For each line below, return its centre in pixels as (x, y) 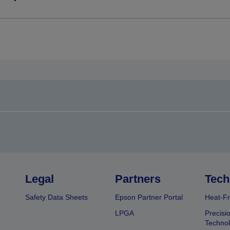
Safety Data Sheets (57, 197)
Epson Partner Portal (149, 197)
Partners (138, 179)
